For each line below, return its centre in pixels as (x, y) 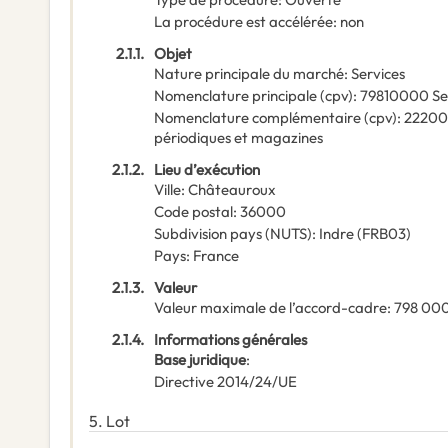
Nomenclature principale (235, 96)
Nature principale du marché (249, 74)
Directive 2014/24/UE (225, 382)
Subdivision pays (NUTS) (233, 234)
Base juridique (200, 360)
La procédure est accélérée (243, 22)
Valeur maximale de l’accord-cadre (270, 308)
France (216, 256)
